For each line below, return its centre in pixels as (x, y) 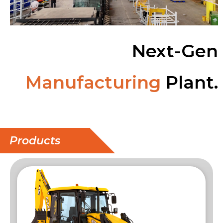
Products (35, 140)
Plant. (189, 82)
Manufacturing (93, 82)
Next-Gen (175, 51)
